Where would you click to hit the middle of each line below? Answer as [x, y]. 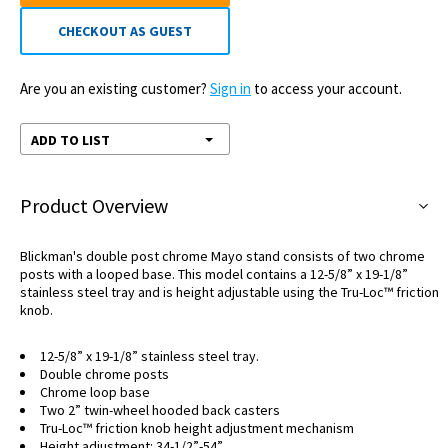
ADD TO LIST [70, 140]
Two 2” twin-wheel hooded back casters [160, 410]
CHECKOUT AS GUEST [125, 31]
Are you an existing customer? [115, 89]
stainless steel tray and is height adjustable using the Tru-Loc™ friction [229, 292]
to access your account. [326, 89]
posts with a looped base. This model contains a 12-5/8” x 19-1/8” [214, 274]
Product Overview [94, 206]
